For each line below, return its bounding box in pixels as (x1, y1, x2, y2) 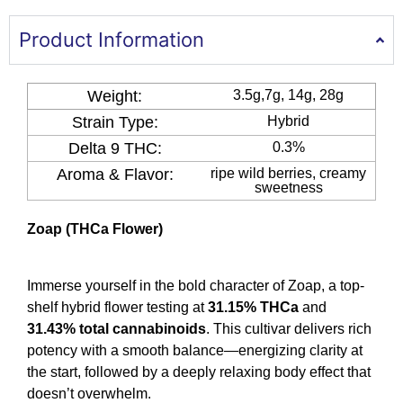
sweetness (254, 180, 323, 196)
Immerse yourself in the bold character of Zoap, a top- (27, 277, 364, 293)
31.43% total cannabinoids (27, 320, 206, 336)
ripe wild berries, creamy (210, 166, 366, 182)
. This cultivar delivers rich (206, 320, 372, 336)
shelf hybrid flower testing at (27, 299, 208, 315)
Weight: (87, 87, 142, 106)
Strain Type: (71, 113, 158, 132)
